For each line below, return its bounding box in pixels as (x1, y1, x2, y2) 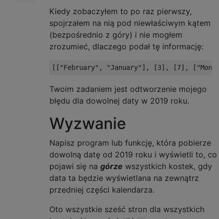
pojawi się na (49, 161, 100, 171)
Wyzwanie (49, 113, 126, 133)
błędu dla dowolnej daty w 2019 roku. (49, 95, 189, 106)
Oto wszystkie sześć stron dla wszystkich (49, 204, 204, 214)
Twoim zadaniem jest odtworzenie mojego (49, 84, 207, 94)
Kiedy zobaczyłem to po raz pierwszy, (49, 6, 192, 16)
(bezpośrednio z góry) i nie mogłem (49, 29, 182, 40)
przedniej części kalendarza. (49, 184, 154, 195)
